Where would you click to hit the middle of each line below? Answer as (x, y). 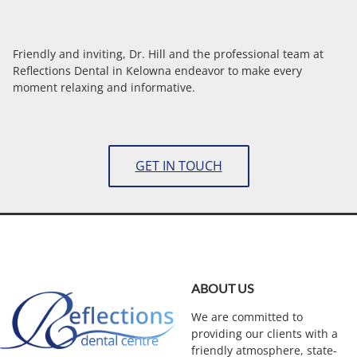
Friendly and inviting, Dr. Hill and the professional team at (168, 53)
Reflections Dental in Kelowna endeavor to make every (157, 70)
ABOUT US (222, 288)
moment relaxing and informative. (104, 87)
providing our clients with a (265, 334)
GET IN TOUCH (178, 166)
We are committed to (247, 317)
